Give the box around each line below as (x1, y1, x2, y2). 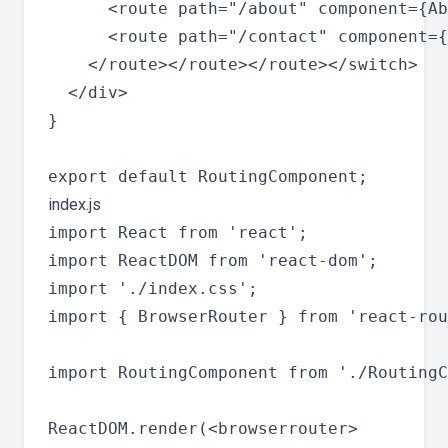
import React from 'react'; (48, 223, 308, 243)
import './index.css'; (48, 279, 258, 299)
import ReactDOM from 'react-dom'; (48, 251, 378, 271)
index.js (48, 195, 101, 215)
